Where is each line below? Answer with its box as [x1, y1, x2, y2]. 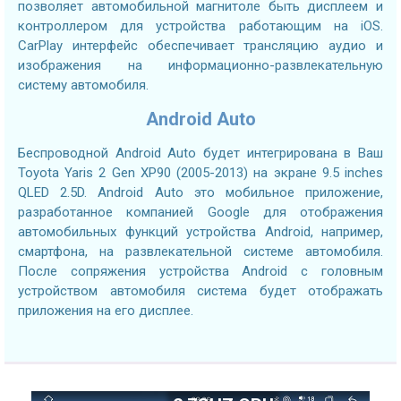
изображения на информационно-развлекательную [18, 57, 383, 74]
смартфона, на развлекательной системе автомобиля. [18, 243, 383, 260]
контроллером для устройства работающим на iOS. [18, 18, 383, 35]
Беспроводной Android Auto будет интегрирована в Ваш [18, 145, 383, 162]
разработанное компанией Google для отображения [18, 204, 383, 221]
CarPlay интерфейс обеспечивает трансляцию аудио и [18, 38, 383, 55]
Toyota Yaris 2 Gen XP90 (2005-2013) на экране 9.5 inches [18, 165, 383, 182]
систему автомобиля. [18, 77, 149, 94]
